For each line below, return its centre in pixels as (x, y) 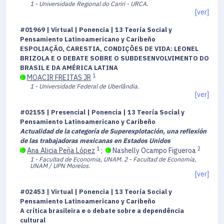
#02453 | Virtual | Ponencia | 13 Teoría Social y (96, 192)
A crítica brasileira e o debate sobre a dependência (102, 211)
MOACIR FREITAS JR (59, 78)
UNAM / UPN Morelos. (60, 166)
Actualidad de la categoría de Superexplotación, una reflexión (113, 131)
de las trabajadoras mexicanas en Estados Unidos (95, 141)
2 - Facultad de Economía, (160, 159)
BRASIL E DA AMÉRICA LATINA (69, 68)
